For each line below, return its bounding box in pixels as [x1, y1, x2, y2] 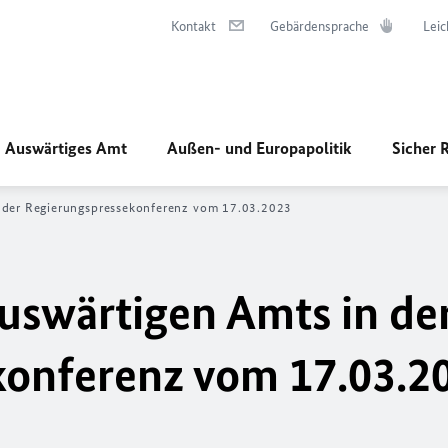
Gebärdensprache [270, 18, 369, 35]
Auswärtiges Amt [5, 138, 127, 158]
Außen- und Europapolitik [167, 138, 352, 158]
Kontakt [171, 18, 216, 35]
